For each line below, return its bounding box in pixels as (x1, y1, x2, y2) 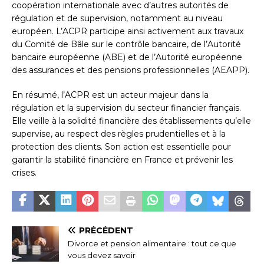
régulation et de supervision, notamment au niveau (12, 12, 223, 24)
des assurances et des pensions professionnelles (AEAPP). (12, 64, 249, 75)
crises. (12, 167, 37, 178)
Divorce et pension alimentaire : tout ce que (68, 238, 236, 248)
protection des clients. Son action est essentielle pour (12, 141, 231, 152)
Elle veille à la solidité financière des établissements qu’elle (12, 115, 251, 126)
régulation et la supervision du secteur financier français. (12, 102, 241, 113)
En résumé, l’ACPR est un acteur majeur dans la (12, 89, 209, 100)
